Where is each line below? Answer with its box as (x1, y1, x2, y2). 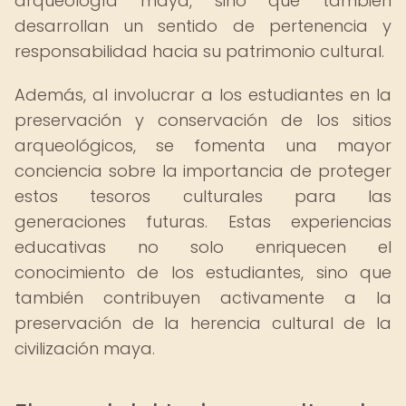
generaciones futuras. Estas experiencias (14, 210, 391, 233)
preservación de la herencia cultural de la (14, 312, 391, 334)
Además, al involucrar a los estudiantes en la (14, 83, 391, 106)
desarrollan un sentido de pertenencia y (14, 14, 391, 37)
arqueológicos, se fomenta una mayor (14, 134, 391, 157)
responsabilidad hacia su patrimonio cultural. (14, 40, 384, 63)
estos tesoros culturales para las (14, 185, 391, 208)
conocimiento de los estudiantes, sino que (14, 261, 391, 284)
